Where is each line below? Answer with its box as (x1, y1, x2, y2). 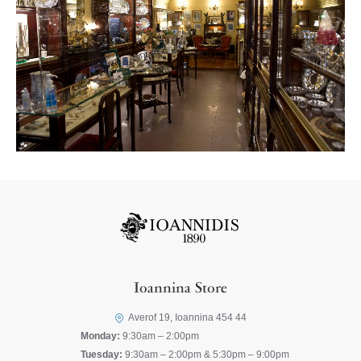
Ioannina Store (134, 281, 227, 297)
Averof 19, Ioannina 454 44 (128, 312, 247, 323)
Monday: (81, 330, 120, 342)
